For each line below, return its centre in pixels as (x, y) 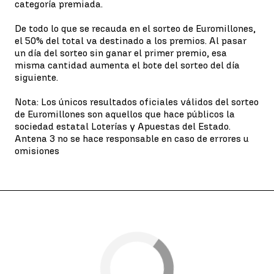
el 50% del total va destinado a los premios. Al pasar (131, 40)
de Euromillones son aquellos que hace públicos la (125, 114)
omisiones (37, 150)
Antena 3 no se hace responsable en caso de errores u (132, 138)
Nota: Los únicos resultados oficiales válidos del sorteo (137, 102)
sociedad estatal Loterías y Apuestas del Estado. (123, 126)
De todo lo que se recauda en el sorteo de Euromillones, (135, 28)
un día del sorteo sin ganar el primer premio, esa (121, 53)
